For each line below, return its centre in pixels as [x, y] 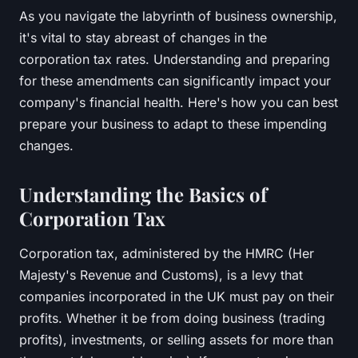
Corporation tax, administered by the [132, 253]
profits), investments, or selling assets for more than [176, 339]
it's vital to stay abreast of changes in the [143, 37]
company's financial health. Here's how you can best [179, 102]
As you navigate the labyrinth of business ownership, [178, 16]
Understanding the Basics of [143, 194]
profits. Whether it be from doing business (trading [172, 318]
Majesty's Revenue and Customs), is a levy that [161, 274]
